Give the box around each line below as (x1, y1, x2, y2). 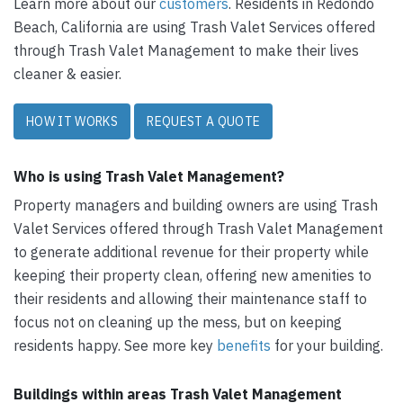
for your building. (271, 336, 383, 354)
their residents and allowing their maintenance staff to (13, 290, 367, 308)
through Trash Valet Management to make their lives (13, 41, 359, 59)
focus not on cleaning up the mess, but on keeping (13, 313, 342, 331)
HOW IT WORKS (26, 113, 119, 130)
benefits (217, 336, 271, 354)
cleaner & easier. (13, 65, 121, 83)
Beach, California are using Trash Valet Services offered (13, 18, 375, 36)
